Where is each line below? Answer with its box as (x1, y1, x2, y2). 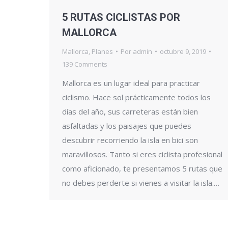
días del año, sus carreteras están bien (62, 106, 198, 117)
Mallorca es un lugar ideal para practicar (62, 77, 200, 88)
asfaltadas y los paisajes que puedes (62, 120, 191, 131)
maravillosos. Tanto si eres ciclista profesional (62, 149, 222, 159)
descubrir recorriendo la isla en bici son (62, 134, 198, 145)
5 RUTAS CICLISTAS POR (62, 11, 180, 23)
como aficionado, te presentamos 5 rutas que (62, 163, 222, 174)
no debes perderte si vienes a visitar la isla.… (62, 177, 219, 188)
